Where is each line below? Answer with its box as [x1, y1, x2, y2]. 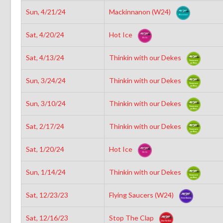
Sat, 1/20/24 [25, 144, 64, 153]
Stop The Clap [109, 213, 155, 222]
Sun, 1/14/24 [25, 167, 66, 176]
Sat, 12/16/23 [25, 213, 68, 222]
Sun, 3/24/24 [25, 76, 66, 85]
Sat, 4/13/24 [25, 53, 64, 62]
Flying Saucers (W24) [109, 190, 175, 199]
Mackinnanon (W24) [109, 7, 172, 16]
